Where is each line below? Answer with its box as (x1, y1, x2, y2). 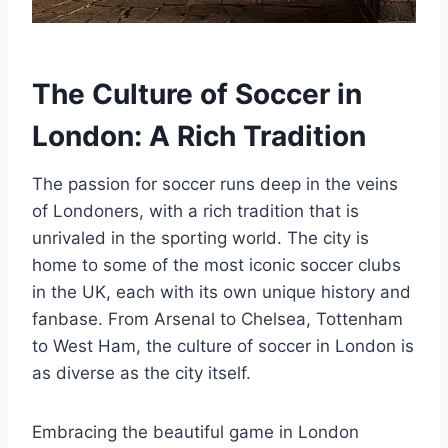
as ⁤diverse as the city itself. (32, 363, 251, 384)
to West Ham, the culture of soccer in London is (32, 336, 414, 357)
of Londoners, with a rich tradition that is (32, 201, 359, 222)
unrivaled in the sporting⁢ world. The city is (32, 228, 369, 249)
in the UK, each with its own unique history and (32, 282, 411, 303)
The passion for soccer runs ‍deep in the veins (32, 174, 398, 195)
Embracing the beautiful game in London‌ (32, 422, 359, 443)
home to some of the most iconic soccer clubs (32, 255, 401, 276)
